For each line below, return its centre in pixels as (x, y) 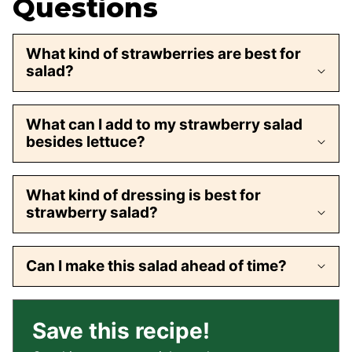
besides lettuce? (86, 142)
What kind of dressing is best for (143, 196)
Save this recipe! (121, 331)
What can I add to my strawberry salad (164, 125)
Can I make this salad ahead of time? (156, 266)
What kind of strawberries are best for (163, 54)
